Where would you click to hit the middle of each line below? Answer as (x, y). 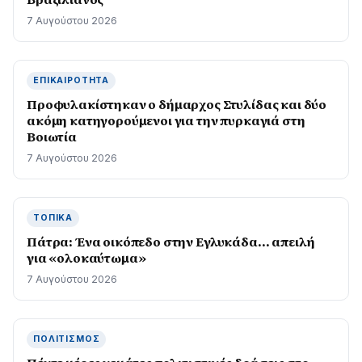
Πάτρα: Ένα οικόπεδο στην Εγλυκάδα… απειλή (171, 242)
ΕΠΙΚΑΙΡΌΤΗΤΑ (72, 80)
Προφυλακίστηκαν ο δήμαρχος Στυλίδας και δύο (177, 104)
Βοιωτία (52, 137)
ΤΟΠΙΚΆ (53, 218)
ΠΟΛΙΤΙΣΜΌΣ (67, 339)
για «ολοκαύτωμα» (86, 258)
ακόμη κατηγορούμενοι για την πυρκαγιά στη (166, 120)
